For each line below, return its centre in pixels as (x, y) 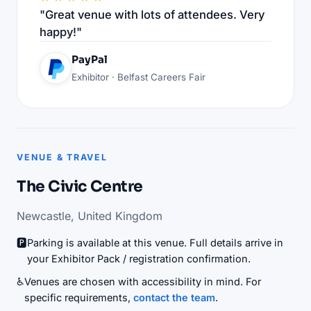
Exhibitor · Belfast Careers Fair (138, 77)
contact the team (174, 297)
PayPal (90, 59)
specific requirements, (79, 297)
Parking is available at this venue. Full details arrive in (155, 242)
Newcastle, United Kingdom (90, 216)
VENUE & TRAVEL (62, 157)
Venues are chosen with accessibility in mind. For (143, 281)
